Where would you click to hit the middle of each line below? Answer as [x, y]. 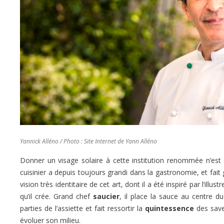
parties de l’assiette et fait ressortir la [83, 208]
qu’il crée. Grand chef [56, 196]
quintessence [170, 208]
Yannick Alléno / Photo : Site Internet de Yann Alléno [88, 141]
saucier [106, 196]
